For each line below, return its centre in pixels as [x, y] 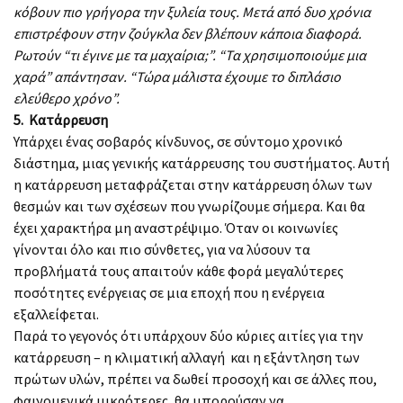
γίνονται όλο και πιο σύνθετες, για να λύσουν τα [162, 249]
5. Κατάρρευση [61, 119]
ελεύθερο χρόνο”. [67, 98]
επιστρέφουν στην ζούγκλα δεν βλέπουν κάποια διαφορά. [188, 33]
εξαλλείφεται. [56, 313]
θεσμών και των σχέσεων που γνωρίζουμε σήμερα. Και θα [189, 206]
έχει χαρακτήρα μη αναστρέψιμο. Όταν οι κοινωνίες [176, 227]
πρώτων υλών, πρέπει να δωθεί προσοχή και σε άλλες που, [195, 378]
